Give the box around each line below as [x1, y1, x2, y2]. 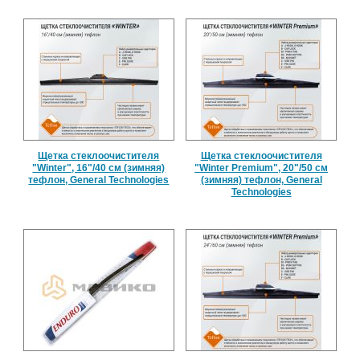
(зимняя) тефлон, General [200, 174, 322, 186]
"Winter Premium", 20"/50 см [194, 162, 329, 174]
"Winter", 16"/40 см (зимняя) [32, 162, 166, 174]
